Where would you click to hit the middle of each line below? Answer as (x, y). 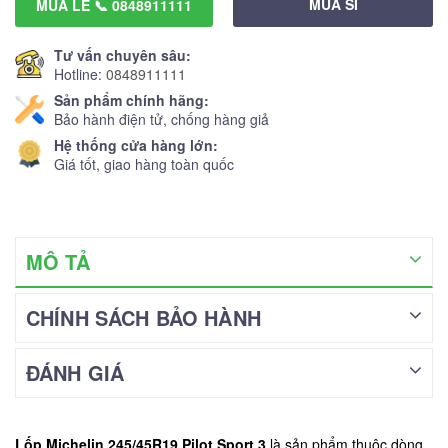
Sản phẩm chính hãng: (132, 99)
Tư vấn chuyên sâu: (122, 54)
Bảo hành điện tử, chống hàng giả (162, 118)
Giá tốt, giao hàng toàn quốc (143, 163)
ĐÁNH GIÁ (75, 372)
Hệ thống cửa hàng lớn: (135, 144)
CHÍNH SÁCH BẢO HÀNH (143, 317)
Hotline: (79, 73)
